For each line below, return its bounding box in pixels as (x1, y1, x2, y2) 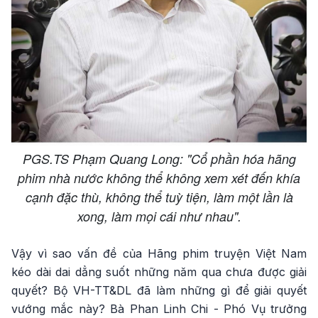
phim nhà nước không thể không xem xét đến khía (18, 169, 300, 187)
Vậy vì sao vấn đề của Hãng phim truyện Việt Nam (11, 246, 307, 261)
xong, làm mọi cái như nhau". (77, 207, 241, 226)
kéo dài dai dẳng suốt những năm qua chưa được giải (11, 265, 307, 280)
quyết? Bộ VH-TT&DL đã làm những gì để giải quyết (11, 283, 307, 298)
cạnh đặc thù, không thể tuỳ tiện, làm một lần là (25, 188, 293, 207)
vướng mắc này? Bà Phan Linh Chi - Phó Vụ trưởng (11, 302, 307, 317)
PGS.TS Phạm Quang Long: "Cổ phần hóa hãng (22, 150, 296, 168)
